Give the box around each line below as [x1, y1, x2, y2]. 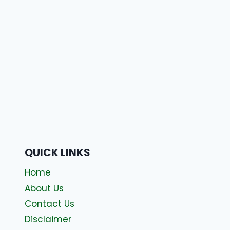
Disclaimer [25, 213, 71, 226]
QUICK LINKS [25, 145, 90, 160]
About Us [25, 182, 64, 195]
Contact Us [25, 198, 74, 210]
